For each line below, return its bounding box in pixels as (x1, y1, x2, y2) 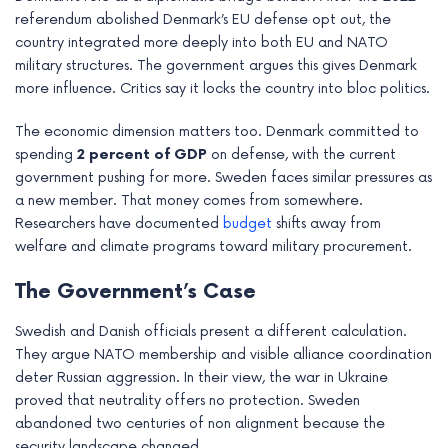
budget (223, 215, 272, 233)
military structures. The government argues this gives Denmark (15, 57, 417, 75)
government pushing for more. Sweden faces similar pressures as (15, 169, 432, 187)
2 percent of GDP (77, 146, 207, 164)
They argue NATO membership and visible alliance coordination (15, 346, 432, 364)
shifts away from (272, 215, 381, 233)
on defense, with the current (207, 146, 396, 164)
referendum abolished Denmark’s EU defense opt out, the (15, 11, 391, 29)
